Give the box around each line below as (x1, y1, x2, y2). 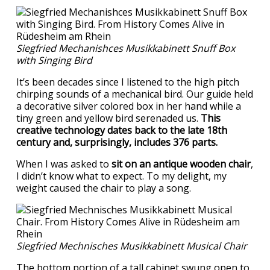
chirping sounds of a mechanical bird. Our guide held (16, 87, 253, 101)
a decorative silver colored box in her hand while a (16, 99, 241, 113)
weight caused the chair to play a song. (16, 181, 191, 195)
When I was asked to (16, 157, 111, 171)
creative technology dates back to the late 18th (16, 123, 227, 137)
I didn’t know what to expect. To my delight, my (16, 169, 227, 183)
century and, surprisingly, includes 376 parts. (16, 135, 218, 149)
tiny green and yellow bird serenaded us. (16, 111, 201, 125)
